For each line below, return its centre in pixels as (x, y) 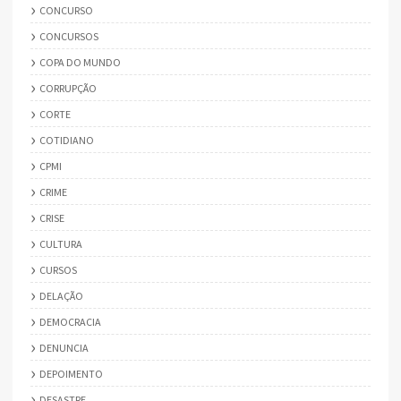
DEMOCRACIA (70, 321)
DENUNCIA (64, 347)
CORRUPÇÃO (68, 88)
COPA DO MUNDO (80, 62)
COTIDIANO (67, 140)
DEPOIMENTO (71, 373)
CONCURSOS (69, 36)
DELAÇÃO (61, 295)
